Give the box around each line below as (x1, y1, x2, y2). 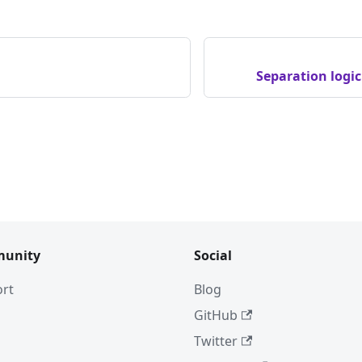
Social (194, 246, 232, 264)
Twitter (194, 332, 238, 350)
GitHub (194, 306, 238, 324)
